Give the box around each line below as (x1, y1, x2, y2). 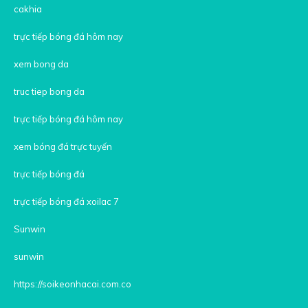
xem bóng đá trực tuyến (14, 140, 114, 152)
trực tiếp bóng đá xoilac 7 (14, 195, 121, 207)
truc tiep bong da (14, 85, 87, 97)
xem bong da (14, 58, 69, 69)
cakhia (14, 3, 42, 14)
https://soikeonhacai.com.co (14, 278, 131, 289)
